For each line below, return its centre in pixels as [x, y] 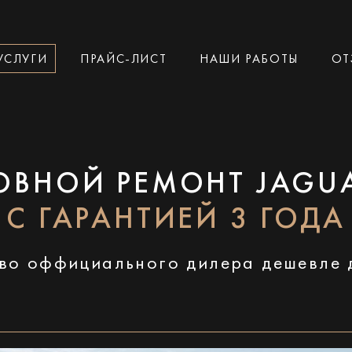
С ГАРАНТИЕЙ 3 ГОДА [176, 220]
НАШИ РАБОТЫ [249, 59]
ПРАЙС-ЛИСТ [124, 59]
